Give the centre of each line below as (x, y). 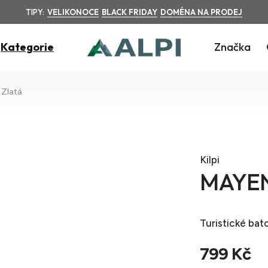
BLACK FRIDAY (130, 12)
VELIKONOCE (73, 12)
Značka (232, 47)
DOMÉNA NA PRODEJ (201, 12)
